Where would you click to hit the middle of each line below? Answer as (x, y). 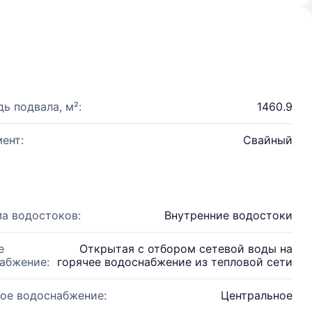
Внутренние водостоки (228, 215)
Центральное (257, 295)
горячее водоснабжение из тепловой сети (175, 262)
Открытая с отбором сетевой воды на (186, 249)
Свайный (268, 140)
